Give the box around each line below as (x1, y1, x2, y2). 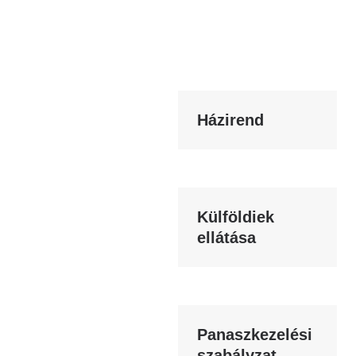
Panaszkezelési (197, 326, 312, 343)
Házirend (197, 111, 264, 129)
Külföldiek (197, 208, 274, 226)
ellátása (197, 229, 256, 246)
